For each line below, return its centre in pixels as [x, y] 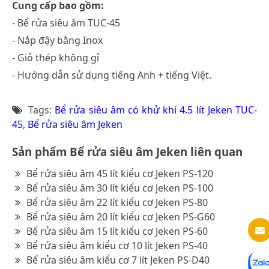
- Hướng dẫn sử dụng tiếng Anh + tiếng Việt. [112, 75]
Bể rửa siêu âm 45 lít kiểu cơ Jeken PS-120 [120, 173]
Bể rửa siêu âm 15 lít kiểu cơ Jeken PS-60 [117, 231]
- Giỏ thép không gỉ [56, 57]
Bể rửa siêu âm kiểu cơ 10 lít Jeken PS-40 [117, 245]
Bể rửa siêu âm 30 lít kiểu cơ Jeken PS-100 [120, 188]
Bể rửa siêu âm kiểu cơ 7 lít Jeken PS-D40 [118, 260]
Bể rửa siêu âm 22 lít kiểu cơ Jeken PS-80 [117, 202]
